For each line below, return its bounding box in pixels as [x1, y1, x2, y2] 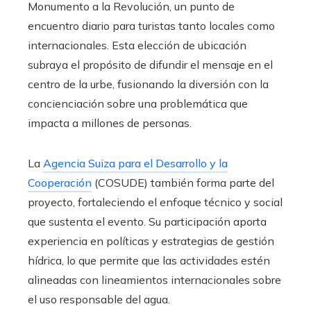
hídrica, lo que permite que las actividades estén [28, 253, 270, 267]
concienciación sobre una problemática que [28, 96, 248, 110]
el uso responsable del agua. [28, 292, 170, 306]
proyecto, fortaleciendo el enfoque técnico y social [28, 194, 283, 209]
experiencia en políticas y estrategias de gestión [28, 233, 274, 248]
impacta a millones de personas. [28, 115, 192, 130]
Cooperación [28, 175, 92, 190]
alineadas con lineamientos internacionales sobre [28, 272, 281, 287]
